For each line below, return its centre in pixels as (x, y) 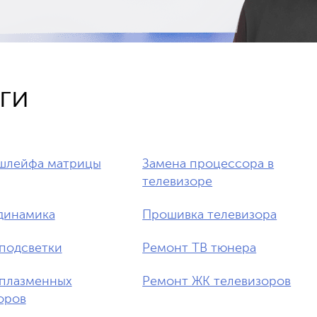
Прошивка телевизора (210, 215)
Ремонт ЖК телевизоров (217, 282)
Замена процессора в (208, 164)
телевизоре (178, 182)
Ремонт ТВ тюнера (200, 248)
